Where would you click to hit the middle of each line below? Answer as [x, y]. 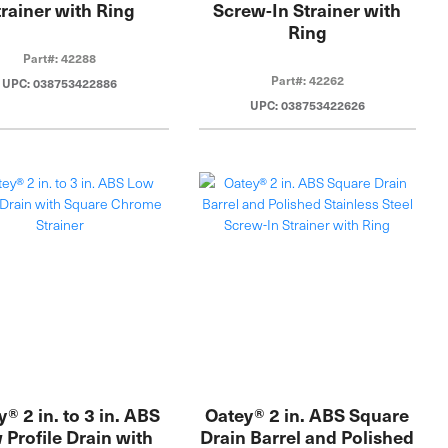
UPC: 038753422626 [307, 105]
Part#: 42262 [307, 80]
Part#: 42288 [60, 58]
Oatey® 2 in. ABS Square [307, 414]
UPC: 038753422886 [60, 83]
